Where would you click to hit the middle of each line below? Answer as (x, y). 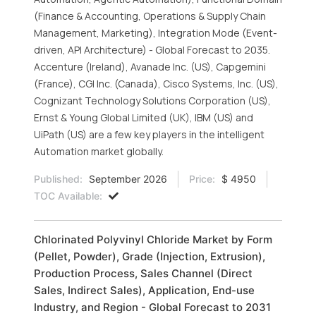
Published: (58, 179)
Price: (202, 179)
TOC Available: (68, 196)
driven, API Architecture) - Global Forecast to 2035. (152, 50)
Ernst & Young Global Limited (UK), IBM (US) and (144, 117)
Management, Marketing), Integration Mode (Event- (156, 33)
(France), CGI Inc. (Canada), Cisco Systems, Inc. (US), (156, 84)
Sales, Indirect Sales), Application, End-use (144, 290)
